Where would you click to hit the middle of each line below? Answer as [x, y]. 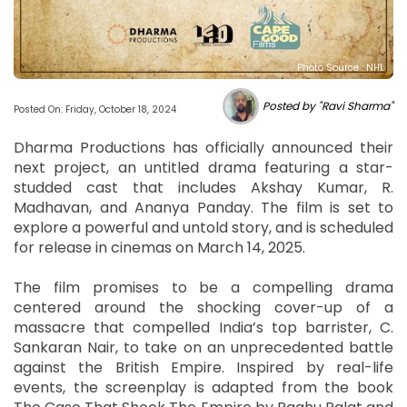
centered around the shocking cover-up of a [203, 308]
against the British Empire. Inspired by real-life [203, 368]
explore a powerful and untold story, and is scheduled [203, 228]
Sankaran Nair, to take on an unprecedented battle [203, 348]
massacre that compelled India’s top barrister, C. [203, 328]
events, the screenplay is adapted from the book [203, 388]
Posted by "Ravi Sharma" [328, 106]
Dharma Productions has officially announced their [203, 148]
